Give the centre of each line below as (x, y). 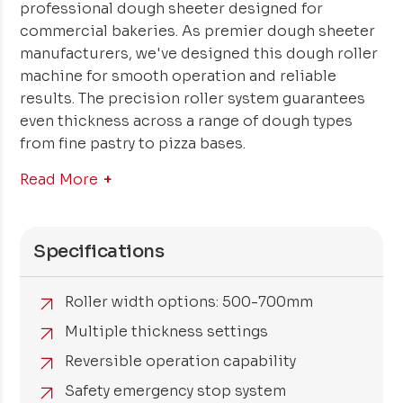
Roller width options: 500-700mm (189, 302)
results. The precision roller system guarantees (193, 99)
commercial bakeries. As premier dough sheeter (198, 31)
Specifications (99, 252)
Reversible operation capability (181, 362)
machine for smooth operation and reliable (179, 76)
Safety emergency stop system (176, 391)
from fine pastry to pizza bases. (133, 144)
